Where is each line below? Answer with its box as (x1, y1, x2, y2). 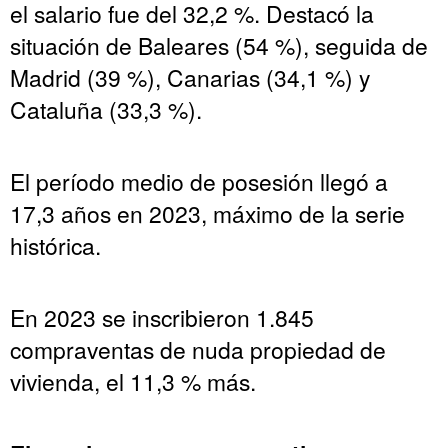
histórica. (10, 228, 101, 261)
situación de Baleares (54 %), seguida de (10, 28, 428, 61)
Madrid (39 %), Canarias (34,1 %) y (10, 60, 370, 93)
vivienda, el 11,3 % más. (10, 364, 256, 397)
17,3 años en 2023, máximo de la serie (10, 196, 405, 229)
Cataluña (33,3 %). (10, 92, 202, 125)
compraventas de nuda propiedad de (10, 332, 386, 365)
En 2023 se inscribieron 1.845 (10, 300, 314, 333)
